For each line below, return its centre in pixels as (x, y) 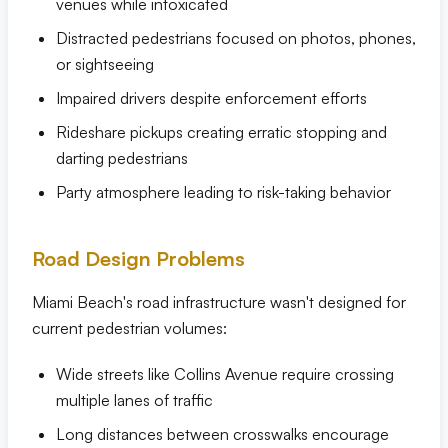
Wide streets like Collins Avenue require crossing (225, 374)
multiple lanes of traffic (134, 400)
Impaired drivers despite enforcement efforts (211, 98)
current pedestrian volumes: (129, 328)
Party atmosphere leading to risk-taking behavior (223, 192)
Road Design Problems (138, 258)
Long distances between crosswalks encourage (222, 434)
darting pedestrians (122, 158)
